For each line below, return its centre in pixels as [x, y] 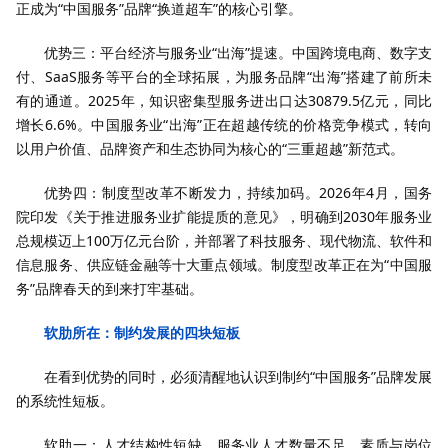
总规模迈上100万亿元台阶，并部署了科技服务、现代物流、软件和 [224, 240]
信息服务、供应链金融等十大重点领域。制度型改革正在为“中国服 [224, 264]
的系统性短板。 [65, 400]
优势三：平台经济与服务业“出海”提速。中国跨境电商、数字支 [238, 52]
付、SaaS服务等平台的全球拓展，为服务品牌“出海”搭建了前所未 [224, 76]
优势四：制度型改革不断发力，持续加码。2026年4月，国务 [238, 192]
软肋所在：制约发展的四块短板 [142, 332]
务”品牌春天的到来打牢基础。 [109, 288]
